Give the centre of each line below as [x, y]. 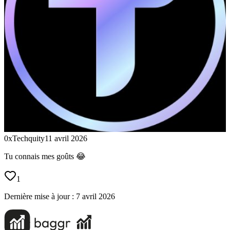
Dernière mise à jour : [39, 197]
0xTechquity [24, 139]
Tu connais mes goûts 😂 [45, 157]
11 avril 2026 [66, 139]
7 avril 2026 [95, 197]
